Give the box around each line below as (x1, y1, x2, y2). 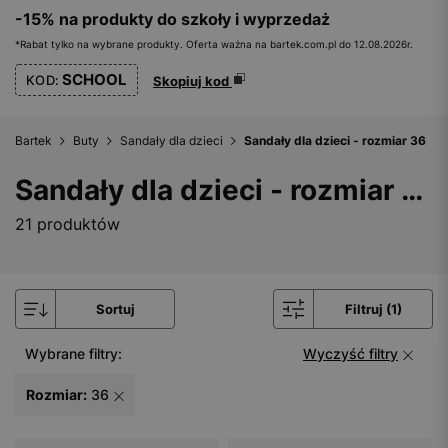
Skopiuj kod (153, 72, 233, 89)
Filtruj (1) (344, 300, 402, 317)
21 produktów (15, 213, 120, 234)
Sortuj (95, 300, 135, 317)
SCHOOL (59, 69, 128, 89)
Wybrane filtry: (25, 344, 122, 362)
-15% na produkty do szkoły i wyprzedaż (15, 8, 330, 29)
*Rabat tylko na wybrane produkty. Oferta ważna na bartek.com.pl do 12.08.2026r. (15, 37, 413, 50)
